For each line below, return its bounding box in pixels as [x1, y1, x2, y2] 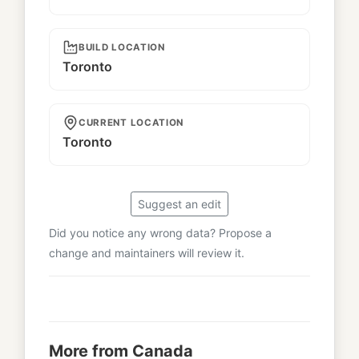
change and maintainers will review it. [49, 246, 244, 260]
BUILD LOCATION [79, 42, 165, 54]
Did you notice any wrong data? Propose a [49, 226, 272, 240]
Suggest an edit [138, 197, 221, 212]
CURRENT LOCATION [79, 117, 184, 129]
